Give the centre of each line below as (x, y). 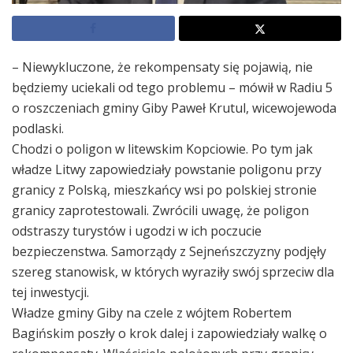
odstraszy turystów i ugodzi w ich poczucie (137, 230)
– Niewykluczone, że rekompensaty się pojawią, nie (162, 67)
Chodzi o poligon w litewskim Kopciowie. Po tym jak (162, 149)
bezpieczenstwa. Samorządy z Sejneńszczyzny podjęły (169, 251)
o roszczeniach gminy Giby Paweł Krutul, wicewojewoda (174, 108)
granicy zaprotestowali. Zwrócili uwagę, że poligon (160, 210)
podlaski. (38, 128)
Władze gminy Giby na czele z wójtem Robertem (152, 312)
